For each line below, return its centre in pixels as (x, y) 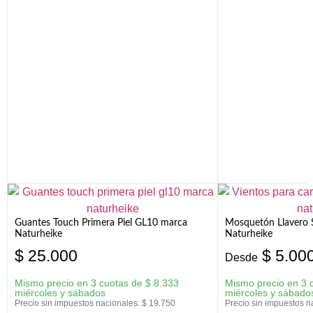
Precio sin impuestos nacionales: (78, 304)
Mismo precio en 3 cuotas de (80, 283)
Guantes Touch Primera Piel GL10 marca (101, 223)
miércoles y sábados (60, 293)
